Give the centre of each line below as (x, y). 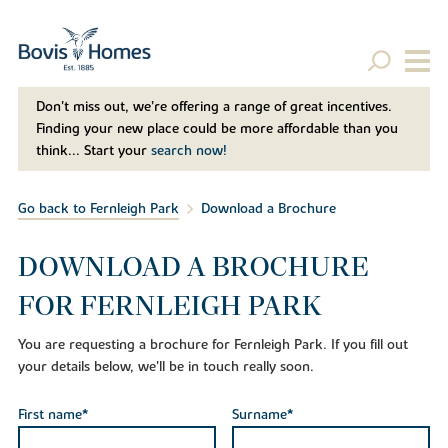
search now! (188, 151)
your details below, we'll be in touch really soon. (165, 366)
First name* (52, 415)
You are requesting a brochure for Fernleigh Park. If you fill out (212, 344)
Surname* (262, 415)
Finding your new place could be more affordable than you (216, 129)
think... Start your (93, 151)
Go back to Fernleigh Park (98, 209)
